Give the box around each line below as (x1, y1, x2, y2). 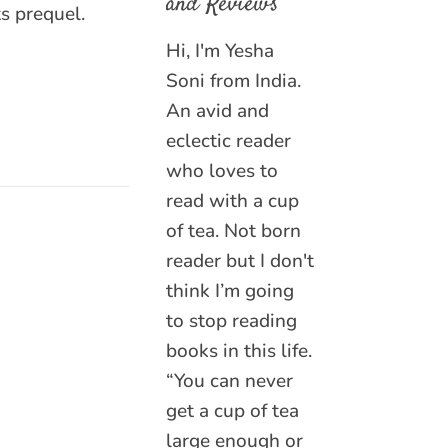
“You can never (166, 368, 293, 394)
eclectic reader (166, 128, 291, 154)
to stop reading (166, 308, 297, 334)
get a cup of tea (166, 398, 299, 424)
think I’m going (166, 278, 294, 304)
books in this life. (166, 338, 312, 364)
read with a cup (166, 188, 299, 214)
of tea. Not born (166, 218, 301, 244)
